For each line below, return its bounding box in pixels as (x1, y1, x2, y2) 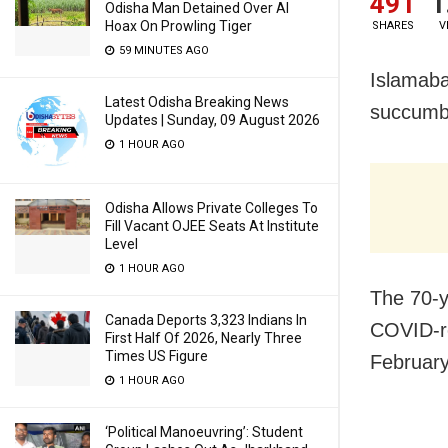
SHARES (371, 18, 414, 32)
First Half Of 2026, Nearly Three (105, 330, 302, 346)
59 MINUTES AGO (116, 44, 209, 57)
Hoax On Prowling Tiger (105, 18, 252, 34)
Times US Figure (105, 348, 208, 364)
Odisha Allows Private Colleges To (105, 200, 318, 216)
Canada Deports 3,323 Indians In (105, 312, 307, 328)
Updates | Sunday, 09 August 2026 (105, 112, 320, 128)
